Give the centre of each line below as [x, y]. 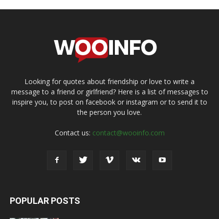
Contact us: [73, 132]
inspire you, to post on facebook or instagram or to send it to [109, 102]
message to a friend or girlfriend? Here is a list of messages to [109, 91]
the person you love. [109, 112]
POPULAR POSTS [45, 200]
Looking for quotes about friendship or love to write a [109, 81]
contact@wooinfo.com [128, 132]
